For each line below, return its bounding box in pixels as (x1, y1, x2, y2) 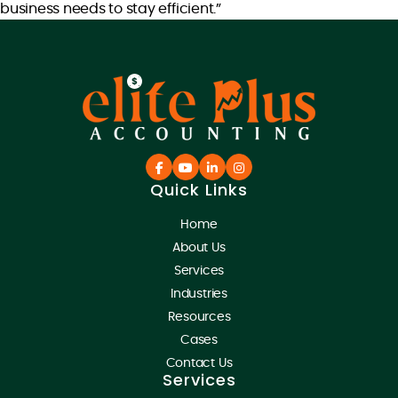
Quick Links (150, 178, 248, 201)
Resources (167, 310, 231, 323)
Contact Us (165, 356, 233, 370)
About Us (172, 241, 226, 254)
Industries (171, 287, 227, 300)
